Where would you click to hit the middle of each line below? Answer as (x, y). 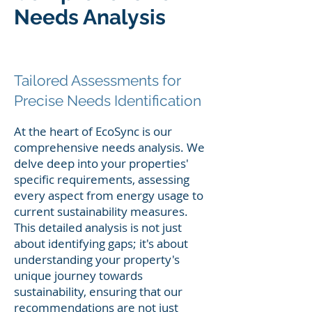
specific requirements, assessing (102, 179)
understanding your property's (97, 259)
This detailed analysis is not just (98, 227)
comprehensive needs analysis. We (109, 147)
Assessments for (125, 80)
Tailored (41, 80)
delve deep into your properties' (101, 163)
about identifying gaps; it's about (101, 243)
